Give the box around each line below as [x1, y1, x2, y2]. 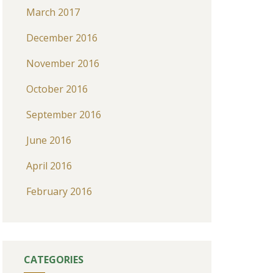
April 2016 [26, 159, 72, 172]
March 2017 [26, 5, 80, 19]
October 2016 [26, 82, 88, 96]
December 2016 [26, 31, 97, 44]
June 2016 [26, 133, 71, 147]
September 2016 [26, 108, 101, 121]
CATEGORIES [23, 253, 83, 266]
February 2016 [26, 185, 92, 198]
